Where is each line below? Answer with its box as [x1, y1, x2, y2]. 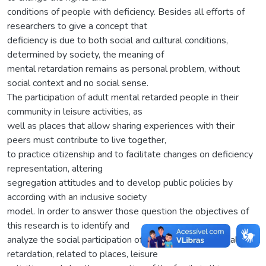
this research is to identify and [7, 218, 129, 232]
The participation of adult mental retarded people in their [7, 90, 239, 104]
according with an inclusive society [7, 190, 147, 204]
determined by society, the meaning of [7, 47, 164, 61]
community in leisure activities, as [7, 104, 142, 118]
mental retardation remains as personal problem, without [7, 62, 240, 75]
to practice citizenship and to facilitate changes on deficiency [7, 147, 253, 161]
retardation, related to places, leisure [7, 247, 158, 261]
